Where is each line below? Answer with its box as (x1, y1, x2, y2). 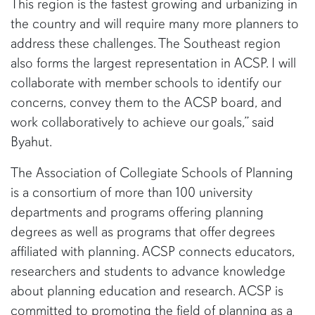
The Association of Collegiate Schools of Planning (11, 164, 293, 181)
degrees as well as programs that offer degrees (11, 223, 275, 240)
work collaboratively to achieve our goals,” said (11, 113, 274, 131)
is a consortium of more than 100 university (11, 184, 252, 201)
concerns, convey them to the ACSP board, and (11, 94, 282, 111)
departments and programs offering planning (11, 203, 264, 221)
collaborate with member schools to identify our (11, 74, 281, 91)
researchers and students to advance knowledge (11, 262, 285, 280)
